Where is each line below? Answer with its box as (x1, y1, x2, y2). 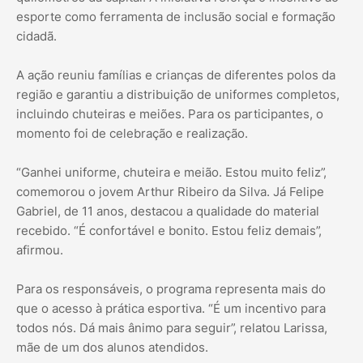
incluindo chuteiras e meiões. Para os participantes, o (16, 106, 323, 122)
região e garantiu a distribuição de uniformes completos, (16, 87, 340, 103)
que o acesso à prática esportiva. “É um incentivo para (16, 301, 326, 317)
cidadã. (16, 28, 57, 45)
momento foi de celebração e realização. (16, 126, 248, 142)
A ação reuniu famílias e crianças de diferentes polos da (16, 67, 335, 83)
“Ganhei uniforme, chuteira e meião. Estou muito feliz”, (16, 164, 327, 181)
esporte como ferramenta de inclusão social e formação (16, 9, 335, 25)
